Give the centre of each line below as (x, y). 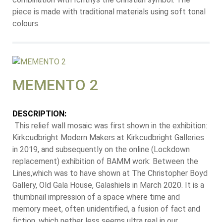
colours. (26, 24)
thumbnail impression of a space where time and (96, 197)
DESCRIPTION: (39, 114)
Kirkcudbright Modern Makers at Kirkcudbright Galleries (108, 138)
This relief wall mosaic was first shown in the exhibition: (110, 126)
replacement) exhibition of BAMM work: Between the (105, 162)
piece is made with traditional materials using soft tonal (109, 12)
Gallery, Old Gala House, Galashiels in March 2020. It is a (108, 185)
